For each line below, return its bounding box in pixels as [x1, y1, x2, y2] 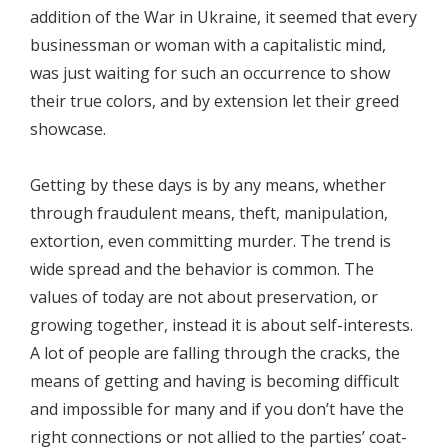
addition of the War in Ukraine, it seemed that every [30, 5, 417, 28]
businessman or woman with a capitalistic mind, [30, 33, 386, 56]
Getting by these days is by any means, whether [30, 173, 386, 196]
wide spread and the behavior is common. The [30, 257, 374, 280]
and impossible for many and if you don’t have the [30, 397, 404, 420]
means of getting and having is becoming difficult [30, 369, 399, 392]
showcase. [30, 117, 106, 140]
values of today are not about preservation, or [30, 285, 378, 308]
